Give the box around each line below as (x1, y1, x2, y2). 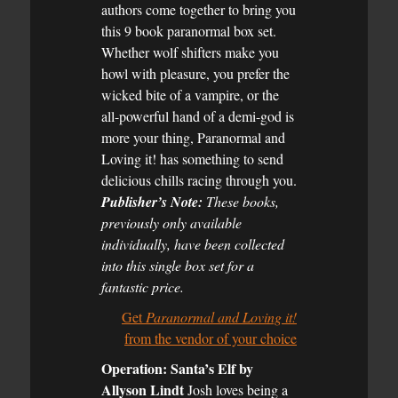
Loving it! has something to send (101, 148, 283, 168)
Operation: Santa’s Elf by (101, 357, 253, 378)
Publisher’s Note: (101, 191, 203, 211)
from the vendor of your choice (124, 328, 297, 347)
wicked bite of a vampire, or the (101, 84, 279, 104)
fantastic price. (101, 276, 184, 296)
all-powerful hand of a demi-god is (101, 106, 294, 125)
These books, (203, 191, 279, 211)
